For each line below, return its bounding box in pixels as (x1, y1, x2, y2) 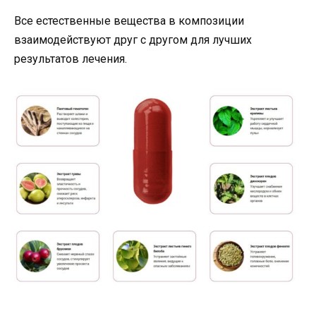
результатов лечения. (14, 52, 127, 66)
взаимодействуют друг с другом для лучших (14, 33, 252, 47)
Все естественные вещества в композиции (14, 14, 244, 28)
